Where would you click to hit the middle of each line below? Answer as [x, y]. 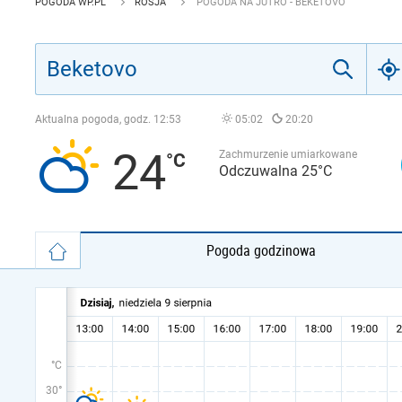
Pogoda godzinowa [262, 250]
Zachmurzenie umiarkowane [288, 154]
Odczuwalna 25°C [275, 171]
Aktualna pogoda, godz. [94, 119]
